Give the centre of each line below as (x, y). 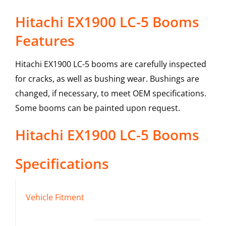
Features (45, 41)
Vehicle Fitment (55, 197)
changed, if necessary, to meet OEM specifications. (110, 94)
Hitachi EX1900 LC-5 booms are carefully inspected (110, 64)
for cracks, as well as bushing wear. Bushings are (107, 79)
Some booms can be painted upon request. (97, 108)
